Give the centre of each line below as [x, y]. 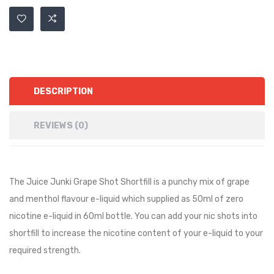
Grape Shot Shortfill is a [119, 182]
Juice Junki [49, 182]
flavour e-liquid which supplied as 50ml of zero [152, 199]
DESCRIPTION [63, 91]
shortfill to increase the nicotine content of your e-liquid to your [136, 233]
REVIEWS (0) [61, 126]
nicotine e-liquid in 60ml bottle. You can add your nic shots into [133, 216]
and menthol [34, 199]
